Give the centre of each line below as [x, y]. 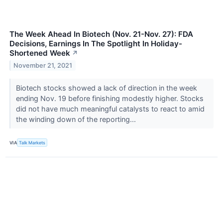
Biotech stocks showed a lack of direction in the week [106, 88]
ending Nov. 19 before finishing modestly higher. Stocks [110, 99]
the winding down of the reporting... [77, 119]
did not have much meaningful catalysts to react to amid [110, 109]
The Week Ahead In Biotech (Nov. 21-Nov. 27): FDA [101, 34]
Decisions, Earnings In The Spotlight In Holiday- [96, 44]
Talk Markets [32, 143]
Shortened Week [40, 53]
